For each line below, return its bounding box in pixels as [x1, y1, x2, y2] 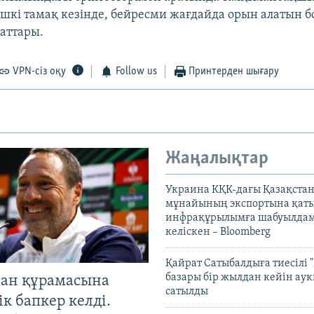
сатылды [165, 285, 208, 297]
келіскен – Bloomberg [165, 226, 271, 238]
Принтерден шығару [189, 66, 280, 78]
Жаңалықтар [165, 149, 268, 169]
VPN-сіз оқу [13, 66, 67, 78]
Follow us [115, 66, 157, 78]
